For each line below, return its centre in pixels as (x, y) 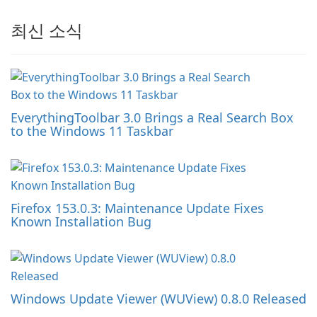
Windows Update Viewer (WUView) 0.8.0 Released (158, 299)
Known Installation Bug (81, 222)
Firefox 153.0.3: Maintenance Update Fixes (137, 208)
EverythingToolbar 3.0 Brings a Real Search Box (152, 118)
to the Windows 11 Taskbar (92, 131)
